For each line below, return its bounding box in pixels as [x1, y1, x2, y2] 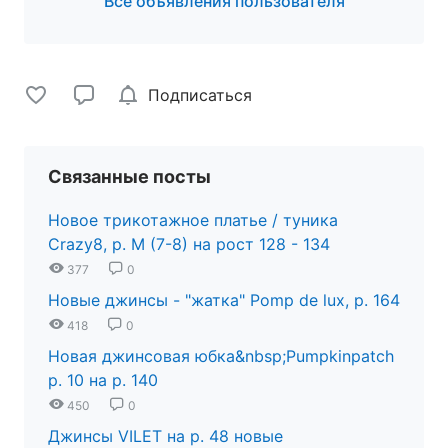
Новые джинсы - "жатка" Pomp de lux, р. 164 [48, 289, 400, 310]
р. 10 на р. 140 [48, 369, 158, 390]
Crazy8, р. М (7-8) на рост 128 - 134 [48, 233, 330, 254]
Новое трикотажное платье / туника [48, 209, 338, 230]
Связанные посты [48, 165, 211, 187]
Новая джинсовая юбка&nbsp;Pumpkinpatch [48, 345, 394, 366]
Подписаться [148, 84, 252, 105]
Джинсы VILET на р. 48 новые [48, 425, 283, 446]
